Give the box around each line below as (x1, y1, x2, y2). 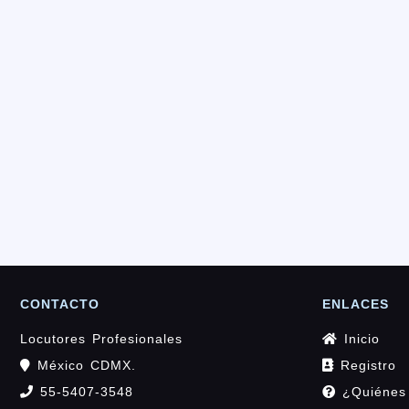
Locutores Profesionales (20, 330, 183, 346)
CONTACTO (20, 296, 100, 311)
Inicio (338, 330, 380, 346)
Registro (334, 357, 396, 372)
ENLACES (322, 296, 389, 311)
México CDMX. (31, 357, 136, 372)
